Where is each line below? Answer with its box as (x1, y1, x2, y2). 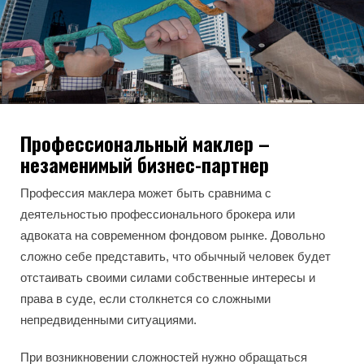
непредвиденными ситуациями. (20, 313, 197, 327)
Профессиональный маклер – (20, 128, 270, 158)
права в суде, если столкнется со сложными (20, 292, 271, 306)
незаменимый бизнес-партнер (20, 149, 269, 180)
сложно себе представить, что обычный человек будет (20, 249, 331, 264)
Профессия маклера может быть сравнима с (20, 186, 271, 201)
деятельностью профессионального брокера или (20, 207, 295, 222)
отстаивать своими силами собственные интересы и (20, 271, 315, 285)
